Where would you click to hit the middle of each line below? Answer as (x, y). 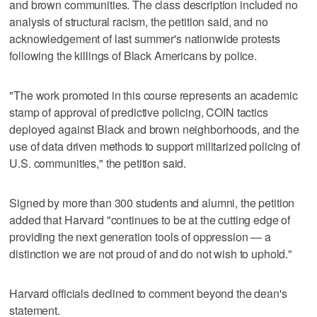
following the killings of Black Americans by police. (133, 55)
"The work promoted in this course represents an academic (154, 95)
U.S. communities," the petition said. (98, 163)
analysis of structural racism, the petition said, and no (139, 21)
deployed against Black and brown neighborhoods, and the (154, 129)
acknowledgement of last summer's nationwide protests (145, 38)
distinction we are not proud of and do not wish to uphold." (151, 253)
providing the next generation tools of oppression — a (140, 236)
